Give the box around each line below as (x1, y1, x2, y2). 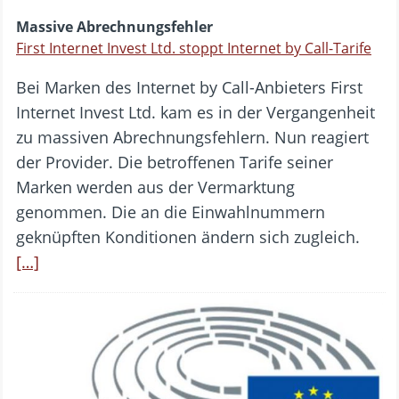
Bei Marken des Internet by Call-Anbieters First (16, 77, 362, 99)
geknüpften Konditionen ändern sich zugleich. (16, 226, 360, 248)
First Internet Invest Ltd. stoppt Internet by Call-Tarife (16, 38, 371, 59)
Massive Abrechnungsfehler (16, 17, 213, 37)
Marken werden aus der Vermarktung (16, 176, 295, 199)
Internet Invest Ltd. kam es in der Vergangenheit (16, 102, 375, 124)
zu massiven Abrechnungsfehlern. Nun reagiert (16, 126, 369, 149)
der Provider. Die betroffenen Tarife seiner (16, 151, 333, 174)
